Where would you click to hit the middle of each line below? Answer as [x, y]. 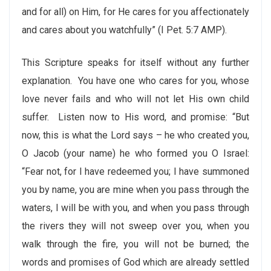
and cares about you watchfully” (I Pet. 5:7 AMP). [126, 30]
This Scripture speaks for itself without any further [135, 63]
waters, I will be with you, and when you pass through [135, 208]
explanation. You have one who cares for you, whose [135, 81]
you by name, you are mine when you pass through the [135, 190]
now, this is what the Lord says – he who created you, [135, 135]
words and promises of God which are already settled [135, 262]
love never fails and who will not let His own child [135, 99]
